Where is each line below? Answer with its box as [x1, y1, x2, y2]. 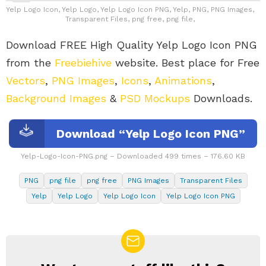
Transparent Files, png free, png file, [65, 14, 195, 23]
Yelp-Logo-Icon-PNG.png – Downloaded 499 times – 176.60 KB [21, 151, 245, 160]
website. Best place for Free [112, 56, 259, 69]
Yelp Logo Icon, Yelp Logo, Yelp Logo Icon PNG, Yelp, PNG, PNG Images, [6, 5, 254, 14]
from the [6, 56, 55, 69]
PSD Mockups [120, 91, 190, 104]
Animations [154, 74, 212, 87]
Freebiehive [55, 56, 112, 69]
